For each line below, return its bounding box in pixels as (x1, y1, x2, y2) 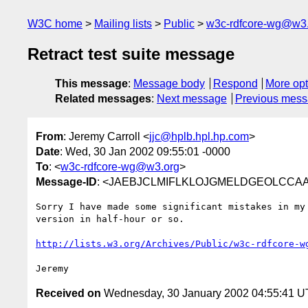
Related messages (55, 93, 151, 105)
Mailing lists (94, 18, 152, 30)
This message (55, 78, 128, 90)
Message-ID (36, 175, 97, 188)
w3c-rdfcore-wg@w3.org (60, 160, 179, 173)
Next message (157, 93, 227, 105)
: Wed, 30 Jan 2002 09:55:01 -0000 (60, 145, 230, 157)
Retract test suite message (27, 45, 234, 64)
